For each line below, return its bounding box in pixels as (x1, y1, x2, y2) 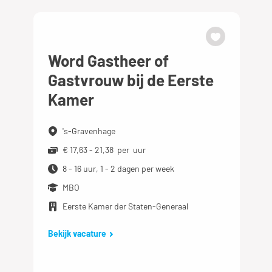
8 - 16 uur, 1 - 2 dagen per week (63, 163, 175, 174)
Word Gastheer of (48, 51, 169, 70)
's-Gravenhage (63, 126, 116, 136)
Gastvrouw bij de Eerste (48, 70, 214, 89)
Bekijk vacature (48, 228, 107, 239)
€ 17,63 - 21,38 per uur (63, 144, 146, 155)
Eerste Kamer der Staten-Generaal (63, 201, 189, 211)
